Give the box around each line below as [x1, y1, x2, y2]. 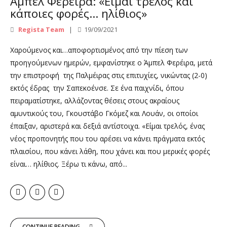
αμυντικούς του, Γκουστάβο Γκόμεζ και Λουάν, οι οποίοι [10, 108, 198, 119]
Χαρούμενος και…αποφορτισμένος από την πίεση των [10, 45, 188, 55]
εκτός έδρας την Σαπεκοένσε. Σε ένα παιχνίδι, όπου [10, 83, 184, 93]
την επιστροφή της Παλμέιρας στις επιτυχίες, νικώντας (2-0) [10, 70, 207, 81]
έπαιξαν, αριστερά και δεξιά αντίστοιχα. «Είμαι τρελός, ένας [10, 121, 205, 131]
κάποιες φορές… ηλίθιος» [10, 5, 147, 21]
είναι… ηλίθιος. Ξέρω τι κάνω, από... [10, 159, 127, 169]
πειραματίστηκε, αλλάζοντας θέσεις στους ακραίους [10, 96, 179, 106]
